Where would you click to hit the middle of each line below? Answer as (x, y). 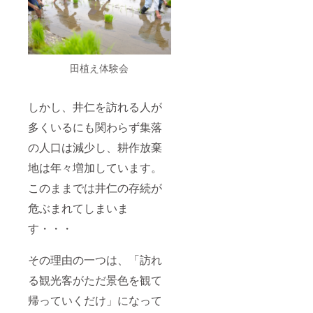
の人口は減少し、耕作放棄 (95, 147)
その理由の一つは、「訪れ (95, 260)
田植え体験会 (100, 68)
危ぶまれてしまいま (78, 208)
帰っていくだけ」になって (95, 300)
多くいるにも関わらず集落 (95, 127)
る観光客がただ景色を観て (95, 280)
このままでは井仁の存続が (95, 188)
